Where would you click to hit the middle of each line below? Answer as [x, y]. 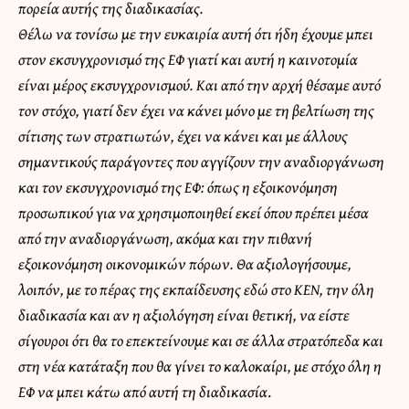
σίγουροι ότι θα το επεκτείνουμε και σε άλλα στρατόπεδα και [201, 340]
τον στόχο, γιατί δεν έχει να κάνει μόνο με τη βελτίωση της [196, 110]
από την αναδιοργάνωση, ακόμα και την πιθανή [165, 237]
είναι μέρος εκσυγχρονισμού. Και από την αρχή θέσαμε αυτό [199, 84]
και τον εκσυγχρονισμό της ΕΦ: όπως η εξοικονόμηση [178, 186]
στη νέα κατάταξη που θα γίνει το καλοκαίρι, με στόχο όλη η [200, 365]
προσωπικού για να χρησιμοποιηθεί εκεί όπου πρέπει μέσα [194, 212]
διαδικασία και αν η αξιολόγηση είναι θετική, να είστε [184, 314]
